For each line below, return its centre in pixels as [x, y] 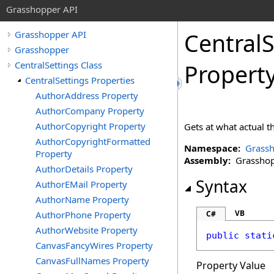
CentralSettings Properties [80, 80]
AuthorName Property [82, 199]
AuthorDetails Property [84, 169]
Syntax [221, 187]
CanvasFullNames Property [92, 261]
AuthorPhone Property [83, 215]
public [223, 235]
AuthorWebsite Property [87, 230]
